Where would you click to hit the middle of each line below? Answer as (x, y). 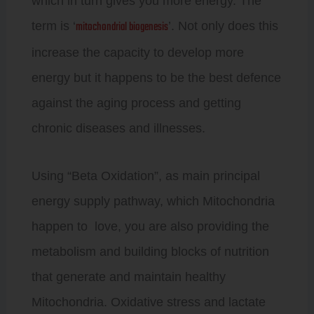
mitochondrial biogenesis (122, 27)
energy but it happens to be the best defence (156, 78)
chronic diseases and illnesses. (118, 128)
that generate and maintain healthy (128, 277)
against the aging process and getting (136, 103)
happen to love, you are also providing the (150, 226)
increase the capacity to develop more (137, 53)
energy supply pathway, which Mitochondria (153, 201)
